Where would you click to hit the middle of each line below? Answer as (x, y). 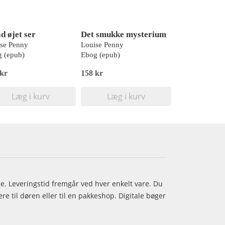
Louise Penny (102, 45)
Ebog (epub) (100, 55)
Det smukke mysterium (124, 34)
